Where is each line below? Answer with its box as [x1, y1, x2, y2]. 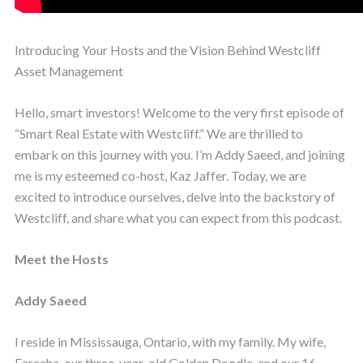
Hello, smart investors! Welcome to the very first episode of [14, 105, 344, 121]
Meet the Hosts [14, 251, 109, 267]
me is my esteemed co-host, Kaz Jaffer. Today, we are [14, 168, 306, 184]
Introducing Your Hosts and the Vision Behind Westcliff [14, 42, 321, 58]
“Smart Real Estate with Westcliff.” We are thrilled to [14, 126, 303, 142]
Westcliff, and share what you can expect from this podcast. [14, 210, 342, 226]
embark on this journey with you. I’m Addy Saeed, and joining [14, 147, 345, 163]
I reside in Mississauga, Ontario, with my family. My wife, [14, 334, 326, 350]
